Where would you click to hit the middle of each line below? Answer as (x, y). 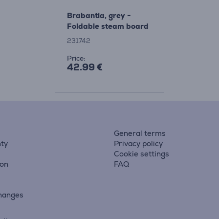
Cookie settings (141, 154)
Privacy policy (138, 143)
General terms (140, 133)
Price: (76, 58)
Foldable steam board (108, 26)
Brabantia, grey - (99, 15)
